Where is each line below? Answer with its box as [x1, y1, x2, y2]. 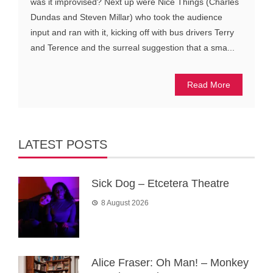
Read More [187, 80, 230, 90]
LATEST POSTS [18, 138, 107, 152]
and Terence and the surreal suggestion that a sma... [30, 43, 235, 53]
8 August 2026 [101, 199, 149, 208]
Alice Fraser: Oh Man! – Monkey [91, 257, 249, 269]
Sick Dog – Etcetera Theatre [91, 177, 229, 190]
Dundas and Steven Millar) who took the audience [30, 12, 222, 23]
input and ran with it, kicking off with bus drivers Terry [30, 27, 234, 38]
